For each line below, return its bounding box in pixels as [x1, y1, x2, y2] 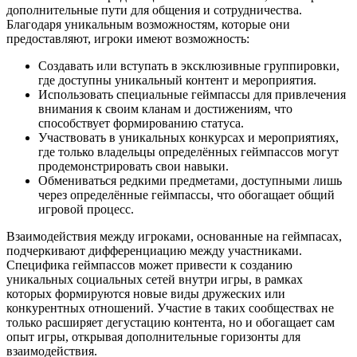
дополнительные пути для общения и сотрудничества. [6, 3, 302, 18]
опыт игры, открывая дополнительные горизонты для [6, 330, 300, 344]
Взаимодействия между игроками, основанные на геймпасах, [6, 229, 342, 244]
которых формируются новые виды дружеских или [6, 287, 285, 301]
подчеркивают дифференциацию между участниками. [6, 244, 302, 258]
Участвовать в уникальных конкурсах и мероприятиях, [38, 131, 339, 145]
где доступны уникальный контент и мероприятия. [38, 73, 316, 88]
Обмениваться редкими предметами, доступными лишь [38, 174, 342, 188]
